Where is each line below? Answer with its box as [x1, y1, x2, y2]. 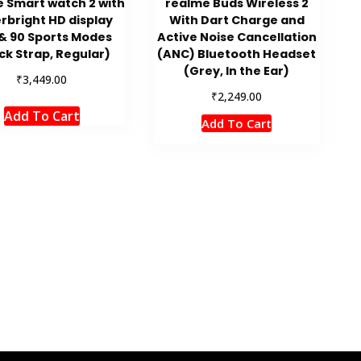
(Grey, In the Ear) [184, 63, 290, 80]
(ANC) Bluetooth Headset [157, 46, 317, 63]
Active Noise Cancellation [156, 29, 317, 46]
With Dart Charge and [168, 12, 305, 29]
